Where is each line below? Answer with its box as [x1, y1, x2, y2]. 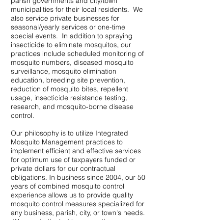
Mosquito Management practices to [11, 137, 123, 146]
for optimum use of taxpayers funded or [11, 155, 136, 164]
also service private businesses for [11, 14, 119, 23]
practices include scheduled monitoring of [11, 49, 144, 58]
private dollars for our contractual [11, 164, 115, 173]
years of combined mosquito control [11, 182, 124, 191]
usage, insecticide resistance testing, [11, 93, 128, 102]
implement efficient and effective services [11, 146, 141, 155]
